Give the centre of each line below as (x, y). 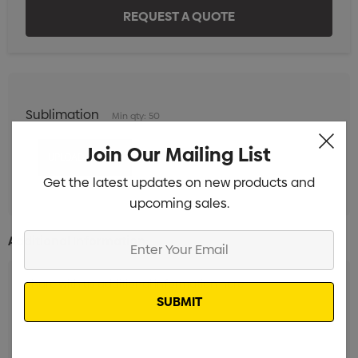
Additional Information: (78, 241)
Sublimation (62, 114)
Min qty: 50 (136, 115)
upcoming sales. (179, 203)
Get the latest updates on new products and (179, 182)
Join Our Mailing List (179, 154)
